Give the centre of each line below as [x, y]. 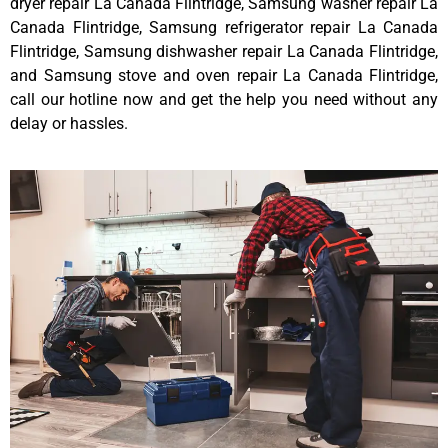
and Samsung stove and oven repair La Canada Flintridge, [224, 75]
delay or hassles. [69, 123]
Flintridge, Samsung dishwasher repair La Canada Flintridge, [224, 51]
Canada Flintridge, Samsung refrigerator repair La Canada [224, 27]
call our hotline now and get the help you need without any [224, 99]
